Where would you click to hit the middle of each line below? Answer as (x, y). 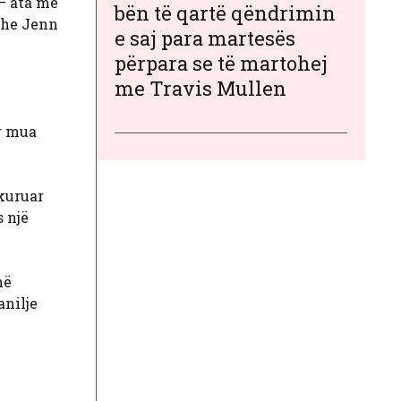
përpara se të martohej (221, 63)
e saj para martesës (205, 38)
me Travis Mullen (200, 88)
